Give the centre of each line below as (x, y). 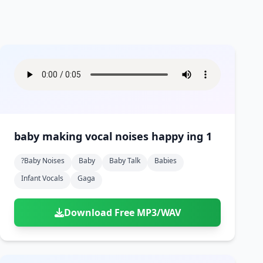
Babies (166, 161)
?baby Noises (43, 161)
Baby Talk (125, 161)
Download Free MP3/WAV (122, 213)
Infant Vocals (42, 178)
